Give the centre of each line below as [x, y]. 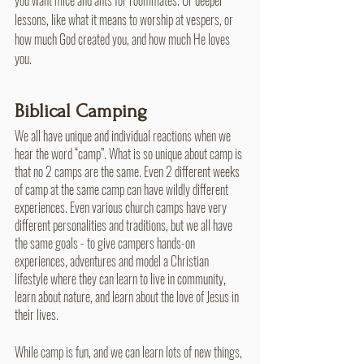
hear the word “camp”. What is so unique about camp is [130, 153]
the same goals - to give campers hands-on [106, 243]
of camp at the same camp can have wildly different [123, 189]
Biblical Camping [81, 110]
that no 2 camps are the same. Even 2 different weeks [128, 171]
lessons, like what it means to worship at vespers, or [125, 19]
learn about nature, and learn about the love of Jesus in [128, 296]
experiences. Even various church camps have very [122, 207]
